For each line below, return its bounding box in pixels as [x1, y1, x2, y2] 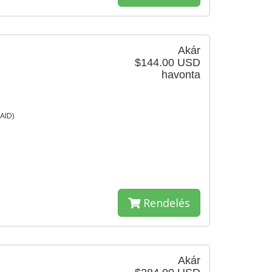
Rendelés [140, 195, 190, 210]
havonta [161, 69, 200, 81]
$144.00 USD [135, 56, 200, 69]
